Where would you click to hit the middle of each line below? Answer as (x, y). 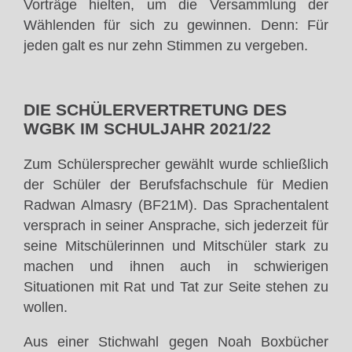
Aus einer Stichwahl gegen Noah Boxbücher (176, 341)
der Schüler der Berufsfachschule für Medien (176, 185)
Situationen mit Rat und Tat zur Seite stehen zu (176, 287)
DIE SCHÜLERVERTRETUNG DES (155, 110)
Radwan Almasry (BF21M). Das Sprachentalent (176, 205)
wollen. (46, 308)
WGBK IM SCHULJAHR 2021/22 (147, 129)
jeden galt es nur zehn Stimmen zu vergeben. (166, 45)
